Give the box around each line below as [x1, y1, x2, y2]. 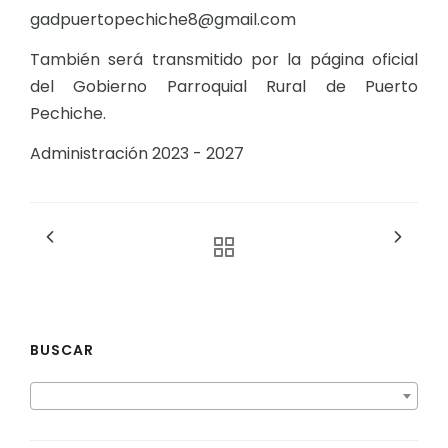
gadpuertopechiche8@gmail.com [30, 8, 296, 32]
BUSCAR [30, 340, 94, 361]
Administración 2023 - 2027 [30, 142, 244, 166]
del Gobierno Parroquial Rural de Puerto [30, 75, 418, 99]
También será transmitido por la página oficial [30, 48, 418, 72]
